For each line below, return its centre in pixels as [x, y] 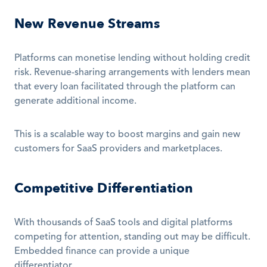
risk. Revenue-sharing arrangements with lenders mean [132, 73]
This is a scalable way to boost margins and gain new [127, 135]
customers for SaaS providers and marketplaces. [118, 149]
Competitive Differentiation [104, 188]
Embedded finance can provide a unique [102, 252]
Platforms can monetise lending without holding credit [132, 58]
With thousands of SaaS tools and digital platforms [123, 223]
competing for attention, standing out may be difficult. [132, 237]
